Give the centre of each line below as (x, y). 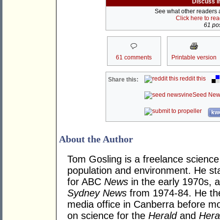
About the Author (96, 139)
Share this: (124, 80)
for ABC (86, 182)
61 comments (134, 58)
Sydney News (97, 193)
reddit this (192, 79)
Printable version (194, 58)
